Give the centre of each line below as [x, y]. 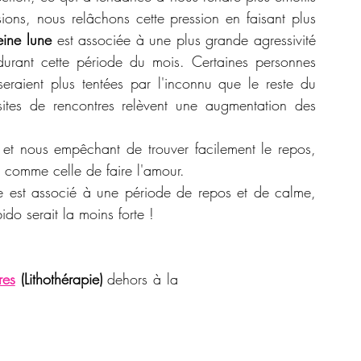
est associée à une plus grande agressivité [187, 39]
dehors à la [140, 278]
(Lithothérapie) [58, 278]
